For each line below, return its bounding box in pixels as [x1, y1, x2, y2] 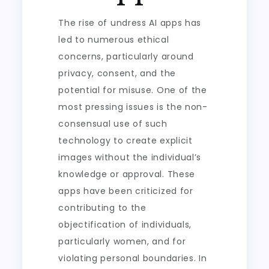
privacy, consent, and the [58, 67, 176, 79]
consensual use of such [58, 118, 168, 130]
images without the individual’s [58, 151, 202, 163]
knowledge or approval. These [58, 168, 196, 180]
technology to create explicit [58, 134, 193, 147]
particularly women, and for [58, 235, 186, 247]
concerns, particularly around [58, 50, 194, 62]
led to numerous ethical [58, 34, 169, 46]
